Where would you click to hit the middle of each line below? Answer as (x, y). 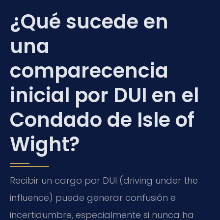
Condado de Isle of (102, 120)
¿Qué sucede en (89, 22)
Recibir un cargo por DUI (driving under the (104, 181)
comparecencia (89, 71)
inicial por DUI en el (104, 96)
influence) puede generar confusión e (93, 198)
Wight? (45, 145)
